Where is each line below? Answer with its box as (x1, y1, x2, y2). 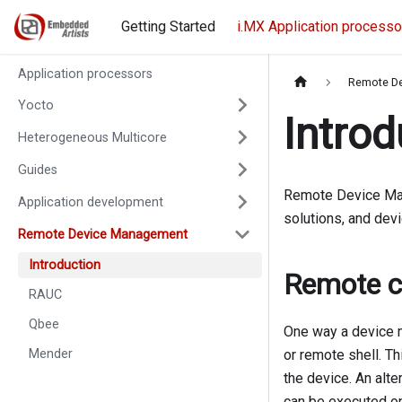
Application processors (18, 66, 153, 82)
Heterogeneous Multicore (18, 129, 167, 145)
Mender (29, 346, 73, 362)
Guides (18, 162, 57, 178)
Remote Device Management (18, 226, 188, 242)
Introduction (29, 258, 100, 273)
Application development (18, 194, 163, 210)
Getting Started (121, 18, 216, 35)
